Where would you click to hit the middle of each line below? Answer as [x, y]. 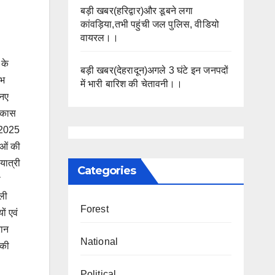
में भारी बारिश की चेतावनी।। [131, 83]
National [99, 241]
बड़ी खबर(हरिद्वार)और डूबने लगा [137, 10]
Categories [107, 170]
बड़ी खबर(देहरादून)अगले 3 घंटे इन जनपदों [154, 70]
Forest [94, 209]
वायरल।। [99, 37]
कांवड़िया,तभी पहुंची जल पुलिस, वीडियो [150, 24]
